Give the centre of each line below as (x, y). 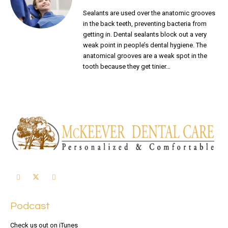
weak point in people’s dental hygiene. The (145, 45)
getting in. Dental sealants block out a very (145, 34)
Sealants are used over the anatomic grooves (149, 13)
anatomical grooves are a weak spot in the (145, 55)
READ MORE (113, 85)
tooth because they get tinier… (126, 66)
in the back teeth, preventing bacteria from (145, 23)
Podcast (30, 206)
